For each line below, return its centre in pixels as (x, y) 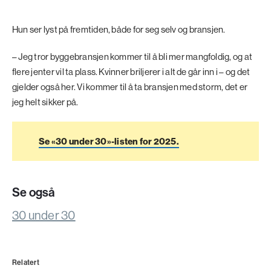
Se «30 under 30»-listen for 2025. (109, 142)
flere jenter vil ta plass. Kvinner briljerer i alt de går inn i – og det (131, 72)
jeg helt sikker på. (46, 102)
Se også (34, 192)
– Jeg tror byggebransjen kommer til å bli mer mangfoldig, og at (132, 57)
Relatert (26, 263)
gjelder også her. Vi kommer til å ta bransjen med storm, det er (130, 87)
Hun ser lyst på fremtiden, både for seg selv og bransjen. (119, 30)
